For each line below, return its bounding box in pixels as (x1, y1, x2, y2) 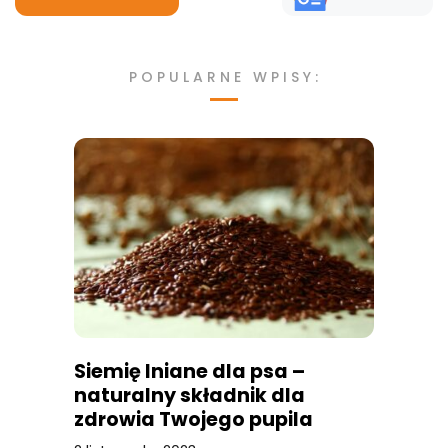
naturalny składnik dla (74, 381, 305, 409)
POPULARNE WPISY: (129, 66, 323, 87)
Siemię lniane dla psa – (74, 357, 305, 385)
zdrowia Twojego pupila (74, 405, 313, 433)
